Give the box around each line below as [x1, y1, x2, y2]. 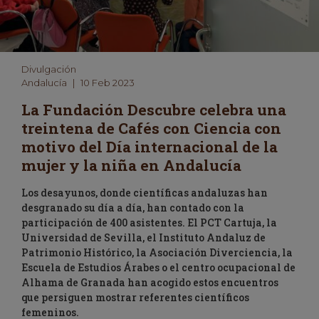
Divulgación [21, 63, 76, 75]
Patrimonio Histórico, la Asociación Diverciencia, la [21, 245, 293, 259]
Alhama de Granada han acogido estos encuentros [21, 275, 278, 289]
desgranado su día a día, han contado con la [21, 200, 244, 214]
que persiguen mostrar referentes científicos [21, 290, 249, 304]
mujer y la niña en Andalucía [21, 155, 241, 175]
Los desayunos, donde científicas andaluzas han [21, 185, 268, 199]
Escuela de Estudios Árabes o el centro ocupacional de [21, 260, 296, 274]
